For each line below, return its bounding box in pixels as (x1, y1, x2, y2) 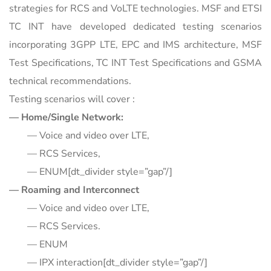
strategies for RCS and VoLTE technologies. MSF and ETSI (9, 1, 262, 15)
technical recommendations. (9, 74, 131, 88)
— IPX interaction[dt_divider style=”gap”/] (27, 255, 207, 269)
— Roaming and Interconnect (9, 183, 139, 197)
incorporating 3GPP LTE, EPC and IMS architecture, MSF (9, 38, 262, 51)
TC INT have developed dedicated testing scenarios (9, 19, 262, 33)
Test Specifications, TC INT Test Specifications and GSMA (9, 56, 262, 70)
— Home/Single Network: (9, 110, 123, 124)
